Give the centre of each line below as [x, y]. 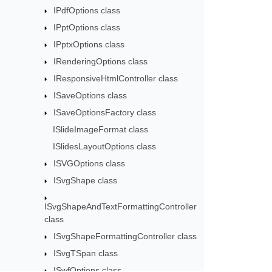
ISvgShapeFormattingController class [125, 236]
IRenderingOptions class [101, 61]
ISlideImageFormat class [101, 129]
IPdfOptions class [87, 10]
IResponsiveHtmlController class [116, 78]
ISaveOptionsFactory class [105, 112]
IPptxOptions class [89, 44]
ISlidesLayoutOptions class [105, 146]
